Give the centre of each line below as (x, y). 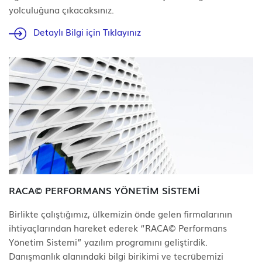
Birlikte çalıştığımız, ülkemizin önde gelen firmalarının (120, 213)
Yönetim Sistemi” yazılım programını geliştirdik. (108, 241)
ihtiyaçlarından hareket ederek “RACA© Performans (118, 227)
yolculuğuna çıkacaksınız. (61, 10)
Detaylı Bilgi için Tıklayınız (86, 32)
